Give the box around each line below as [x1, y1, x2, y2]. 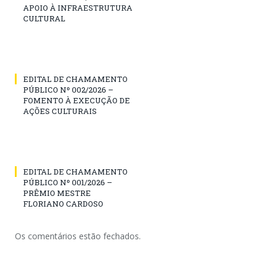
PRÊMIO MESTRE [23, 188, 91, 199]
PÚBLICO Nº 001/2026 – [23, 177, 112, 188]
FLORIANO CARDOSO [23, 198, 103, 210]
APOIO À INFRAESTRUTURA [23, 2, 132, 14]
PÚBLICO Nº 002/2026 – [23, 84, 113, 96]
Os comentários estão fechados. [15, 230, 141, 242]
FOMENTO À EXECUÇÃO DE [23, 95, 130, 106]
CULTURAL [23, 13, 65, 24]
